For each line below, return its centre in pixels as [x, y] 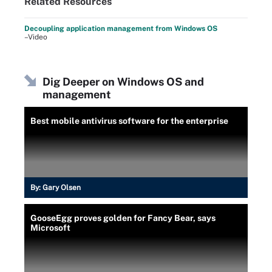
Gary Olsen [62, 187]
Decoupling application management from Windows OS [121, 28]
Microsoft [50, 227]
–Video [36, 37]
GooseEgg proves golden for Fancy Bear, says [123, 218]
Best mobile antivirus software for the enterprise [129, 121]
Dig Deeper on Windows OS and [123, 81]
